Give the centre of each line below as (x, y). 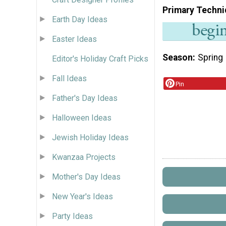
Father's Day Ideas (85, 98)
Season (178, 57)
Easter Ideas (74, 39)
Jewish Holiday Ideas (90, 137)
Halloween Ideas (82, 118)
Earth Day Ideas (80, 19)
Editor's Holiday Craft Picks (100, 59)
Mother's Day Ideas (86, 177)
